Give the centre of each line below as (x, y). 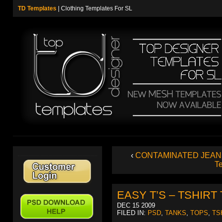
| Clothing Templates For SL (94, 8)
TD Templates (37, 8)
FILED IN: (132, 213)
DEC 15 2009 (136, 205)
